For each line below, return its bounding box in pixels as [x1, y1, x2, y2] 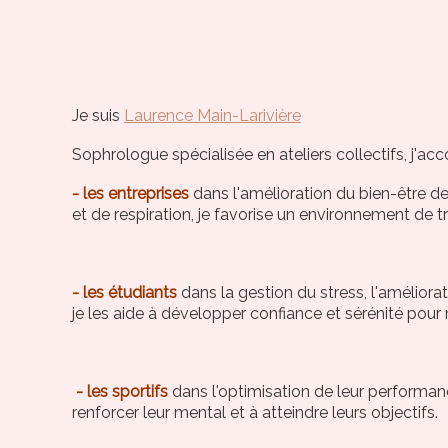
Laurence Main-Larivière [123, 105, 301, 125]
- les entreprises [71, 183, 189, 203]
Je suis [71, 105, 124, 125]
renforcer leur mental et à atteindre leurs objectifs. [71, 402, 438, 422]
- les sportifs [71, 381, 168, 401]
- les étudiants [71, 282, 177, 302]
